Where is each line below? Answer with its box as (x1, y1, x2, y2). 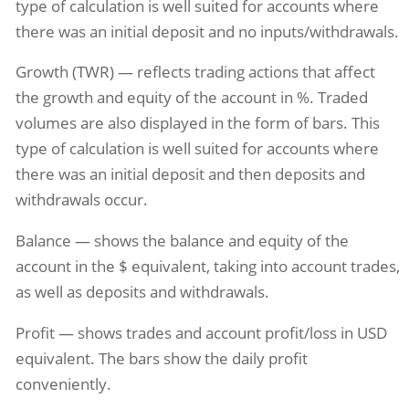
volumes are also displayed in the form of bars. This (15, 112, 380, 134)
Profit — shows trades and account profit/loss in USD (15, 321, 387, 343)
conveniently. (15, 372, 111, 394)
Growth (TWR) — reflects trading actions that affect (15, 61, 375, 83)
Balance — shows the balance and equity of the (15, 230, 349, 252)
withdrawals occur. (15, 189, 148, 211)
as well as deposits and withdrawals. (15, 281, 269, 303)
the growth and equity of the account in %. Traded (15, 87, 368, 109)
